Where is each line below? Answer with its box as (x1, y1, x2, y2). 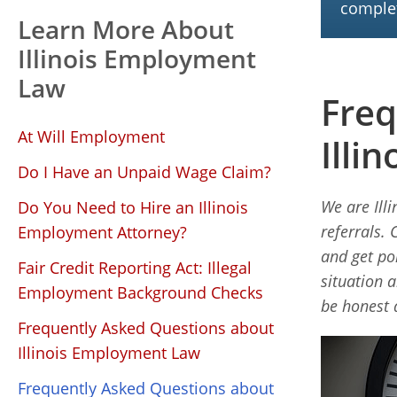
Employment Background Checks (18, 282, 263, 303)
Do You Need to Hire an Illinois (18, 197, 248, 218)
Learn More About (18, 12, 234, 46)
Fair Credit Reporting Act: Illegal (18, 257, 252, 278)
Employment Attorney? (18, 222, 187, 243)
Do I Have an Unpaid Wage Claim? (18, 161, 271, 183)
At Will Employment (18, 126, 165, 147)
